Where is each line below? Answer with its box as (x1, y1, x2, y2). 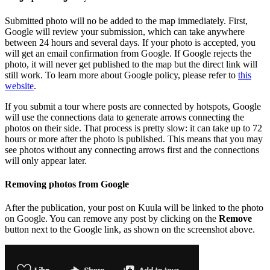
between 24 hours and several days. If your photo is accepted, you (5, 37, 256, 48)
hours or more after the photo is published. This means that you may (5, 133, 263, 144)
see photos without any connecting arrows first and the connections (5, 144, 259, 155)
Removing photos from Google (5, 179, 129, 190)
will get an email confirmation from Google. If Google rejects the (5, 48, 251, 58)
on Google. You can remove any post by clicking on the (5, 213, 219, 224)
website (5, 80, 34, 91)
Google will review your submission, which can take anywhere (5, 26, 245, 37)
